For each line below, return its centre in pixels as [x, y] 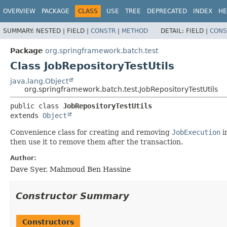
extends [26, 115]
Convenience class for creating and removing [91, 132]
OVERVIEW [19, 11]
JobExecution [196, 132]
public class [36, 106]
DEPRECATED [167, 11]
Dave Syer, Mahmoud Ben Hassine [70, 169]
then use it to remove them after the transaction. [97, 142]
